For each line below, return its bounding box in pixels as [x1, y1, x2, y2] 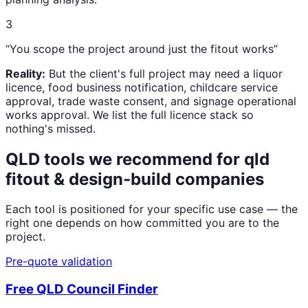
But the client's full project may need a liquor [45, 66, 283, 80]
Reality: [5, 66, 45, 80]
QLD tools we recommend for [5, 148, 244, 169]
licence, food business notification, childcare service [5, 80, 278, 94]
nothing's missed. [5, 121, 96, 135]
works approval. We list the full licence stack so [5, 107, 254, 122]
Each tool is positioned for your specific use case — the [5, 202, 298, 217]
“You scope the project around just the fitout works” [5, 41, 278, 56]
